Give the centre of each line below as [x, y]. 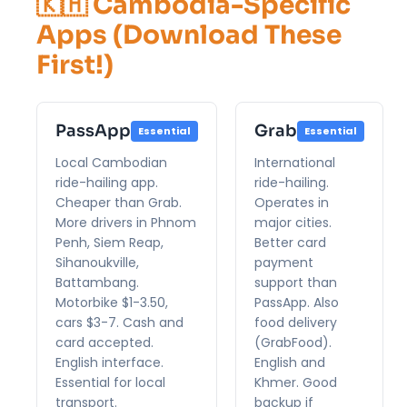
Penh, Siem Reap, [109, 242]
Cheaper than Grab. [119, 202]
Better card [290, 242]
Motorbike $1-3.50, [112, 302]
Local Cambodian [111, 162]
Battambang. [97, 282]
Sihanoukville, [97, 262]
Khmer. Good [296, 382]
